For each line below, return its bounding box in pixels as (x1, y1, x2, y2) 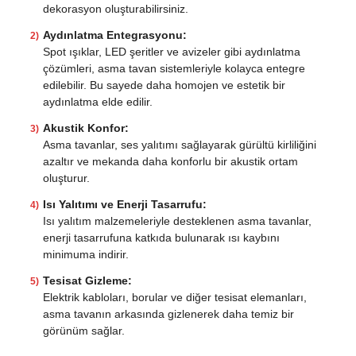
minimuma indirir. (42, 248, 129, 261)
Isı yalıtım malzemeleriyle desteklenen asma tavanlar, (42, 215, 311, 228)
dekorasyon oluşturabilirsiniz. (42, 2, 188, 16)
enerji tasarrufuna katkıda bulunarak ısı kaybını (42, 231, 280, 245)
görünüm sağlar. (42, 324, 125, 338)
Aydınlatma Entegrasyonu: (42, 29, 187, 42)
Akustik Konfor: (42, 122, 129, 135)
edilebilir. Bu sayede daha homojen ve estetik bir (42, 79, 285, 92)
